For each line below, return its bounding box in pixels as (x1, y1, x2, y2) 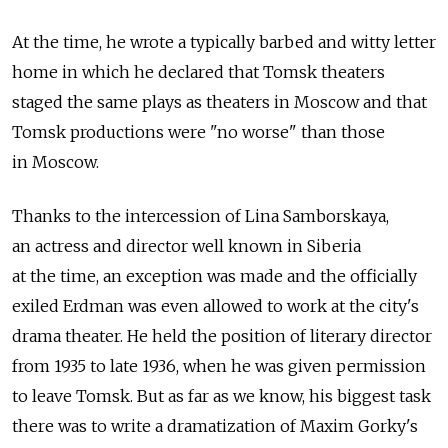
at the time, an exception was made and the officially (12, 265, 417, 286)
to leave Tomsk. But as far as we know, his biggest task (12, 385, 431, 406)
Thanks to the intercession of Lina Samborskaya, (12, 205, 389, 226)
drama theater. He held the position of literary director (12, 325, 432, 346)
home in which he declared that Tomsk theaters (12, 61, 385, 82)
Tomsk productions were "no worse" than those (12, 121, 385, 142)
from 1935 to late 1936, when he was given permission (12, 355, 426, 376)
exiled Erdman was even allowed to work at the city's (12, 295, 419, 316)
